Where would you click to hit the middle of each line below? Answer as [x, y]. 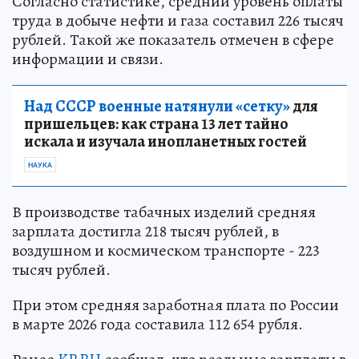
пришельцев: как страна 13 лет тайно [156, 124]
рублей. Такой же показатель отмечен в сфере [173, 40]
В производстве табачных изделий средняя [164, 212]
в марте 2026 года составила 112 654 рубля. [157, 325]
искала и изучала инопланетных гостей [165, 142]
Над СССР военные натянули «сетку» [157, 107]
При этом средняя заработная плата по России [175, 305]
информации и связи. [88, 59]
